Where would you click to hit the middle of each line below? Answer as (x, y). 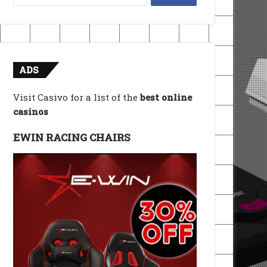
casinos (31, 111)
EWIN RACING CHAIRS (72, 137)
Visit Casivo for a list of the (77, 97)
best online (166, 97)
